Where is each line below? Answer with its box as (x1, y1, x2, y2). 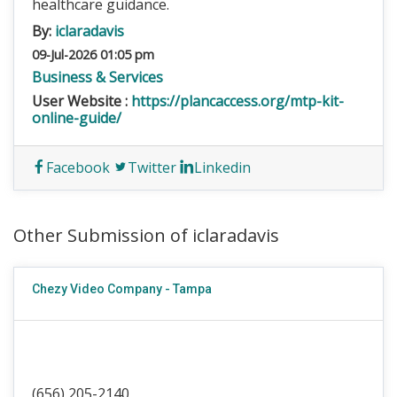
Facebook (46, 158, 110, 177)
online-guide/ (32, 108, 121, 128)
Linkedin (194, 158, 251, 177)
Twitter (128, 158, 176, 177)
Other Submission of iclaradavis (13, 223, 279, 247)
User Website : (32, 91, 131, 111)
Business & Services (32, 67, 163, 87)
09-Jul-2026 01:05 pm (32, 46, 154, 63)
